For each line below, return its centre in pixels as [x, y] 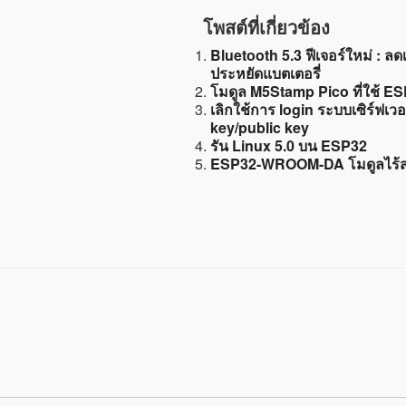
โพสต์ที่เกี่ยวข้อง [266, 27]
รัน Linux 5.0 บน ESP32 [289, 146]
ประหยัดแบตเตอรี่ [266, 73]
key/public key [260, 128]
